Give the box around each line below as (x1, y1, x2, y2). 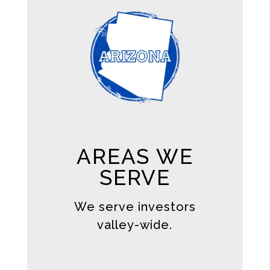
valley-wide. (97, 218, 173, 233)
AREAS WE (77, 144, 193, 169)
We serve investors (74, 199, 196, 215)
